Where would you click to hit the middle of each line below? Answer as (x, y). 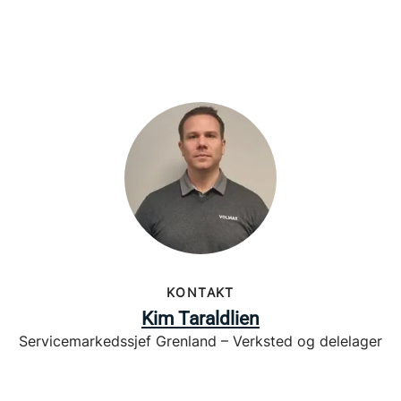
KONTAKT (200, 292)
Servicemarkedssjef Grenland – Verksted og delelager (200, 341)
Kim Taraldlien (200, 319)
